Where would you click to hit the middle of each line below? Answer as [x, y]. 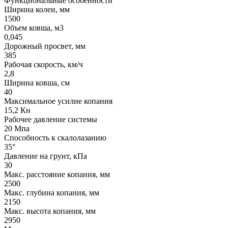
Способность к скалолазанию [55, 138]
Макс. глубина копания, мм [52, 193]
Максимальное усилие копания [58, 101]
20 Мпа [17, 129]
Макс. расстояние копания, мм [57, 175]
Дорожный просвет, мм [45, 46]
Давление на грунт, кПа [46, 156]
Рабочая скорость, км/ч [44, 65]
